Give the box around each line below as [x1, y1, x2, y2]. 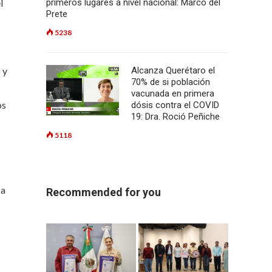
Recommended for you [46, 186, 161, 199]
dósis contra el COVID [131, 100, 219, 110]
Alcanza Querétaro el [131, 65, 215, 76]
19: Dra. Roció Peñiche [131, 111, 220, 122]
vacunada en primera [131, 88, 214, 99]
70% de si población [131, 76, 210, 87]
